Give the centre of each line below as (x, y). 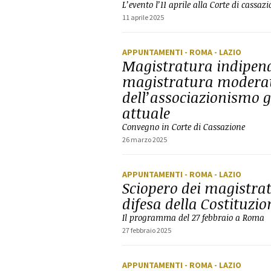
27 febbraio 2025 (147, 230)
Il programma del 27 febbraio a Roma (193, 217)
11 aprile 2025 (143, 17)
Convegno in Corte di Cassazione (184, 127)
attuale (146, 113)
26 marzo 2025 (145, 139)
